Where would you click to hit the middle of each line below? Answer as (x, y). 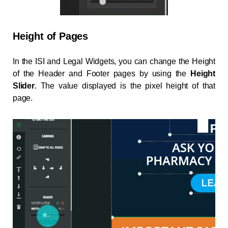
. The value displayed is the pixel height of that (125, 86)
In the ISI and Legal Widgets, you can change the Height (114, 62)
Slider (24, 86)
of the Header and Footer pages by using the (102, 74)
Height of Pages (50, 36)
